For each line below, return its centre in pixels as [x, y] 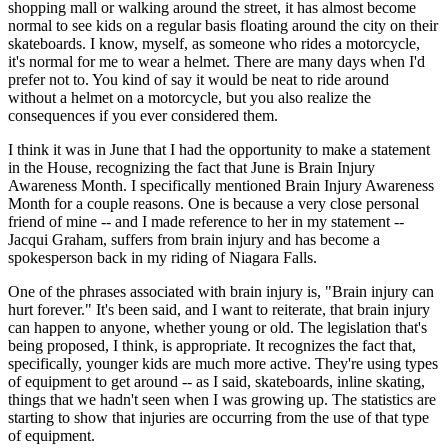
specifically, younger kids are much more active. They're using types [223, 363]
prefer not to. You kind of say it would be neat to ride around [198, 79]
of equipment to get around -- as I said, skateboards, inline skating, [216, 381]
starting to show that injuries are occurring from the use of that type [218, 417]
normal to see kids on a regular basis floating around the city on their [223, 25]
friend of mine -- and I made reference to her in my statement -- [206, 221]
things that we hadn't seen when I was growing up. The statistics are [222, 399]
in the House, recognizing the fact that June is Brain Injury [191, 167]
